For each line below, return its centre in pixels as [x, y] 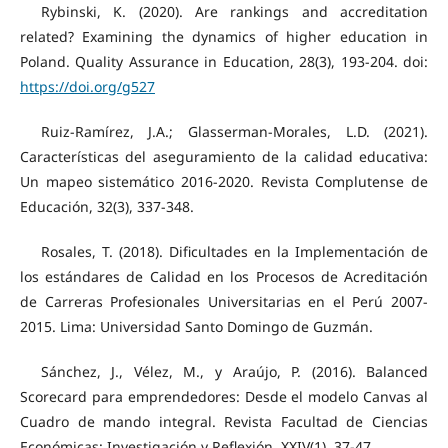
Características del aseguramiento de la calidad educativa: [224, 156]
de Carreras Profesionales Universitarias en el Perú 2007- [224, 301]
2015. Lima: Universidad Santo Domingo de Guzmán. [196, 326]
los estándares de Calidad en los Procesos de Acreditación [224, 276]
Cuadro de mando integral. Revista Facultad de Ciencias [224, 421]
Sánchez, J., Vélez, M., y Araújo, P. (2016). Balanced [234, 371]
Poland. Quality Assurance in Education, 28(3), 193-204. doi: [224, 61]
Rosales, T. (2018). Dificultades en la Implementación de [234, 251]
